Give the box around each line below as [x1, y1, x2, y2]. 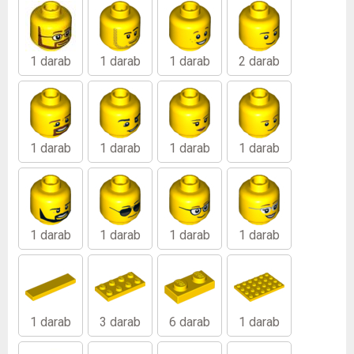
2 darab [239, 53, 280, 69]
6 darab [169, 314, 210, 330]
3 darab [100, 314, 141, 330]
